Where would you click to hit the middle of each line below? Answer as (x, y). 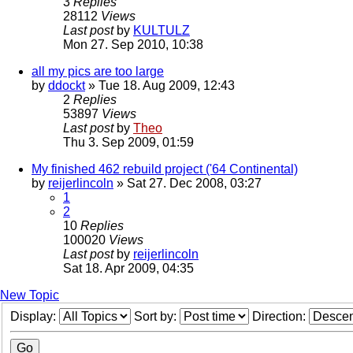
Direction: (281, 317)
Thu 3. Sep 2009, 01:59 (128, 143)
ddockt (67, 86)
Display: (35, 317)
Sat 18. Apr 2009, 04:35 (128, 269)
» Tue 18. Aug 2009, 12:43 (160, 86)
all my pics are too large (98, 72)
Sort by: (157, 317)
